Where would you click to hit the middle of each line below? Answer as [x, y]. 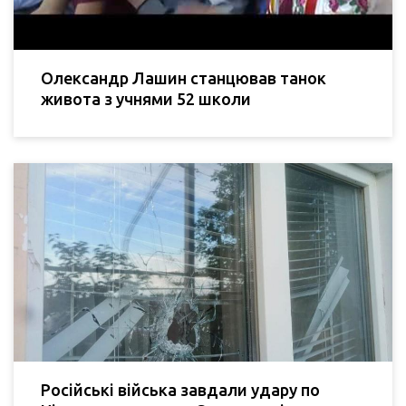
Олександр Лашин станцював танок [184, 77]
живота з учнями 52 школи [146, 98]
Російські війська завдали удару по [180, 390]
